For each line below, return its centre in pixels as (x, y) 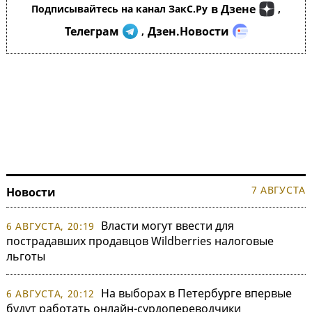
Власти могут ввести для (168, 226)
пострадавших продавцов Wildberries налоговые (140, 241)
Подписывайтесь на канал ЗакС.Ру (119, 9)
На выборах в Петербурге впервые (197, 294)
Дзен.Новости (188, 32)
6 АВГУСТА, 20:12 (51, 294)
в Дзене (233, 9)
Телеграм (92, 32)
